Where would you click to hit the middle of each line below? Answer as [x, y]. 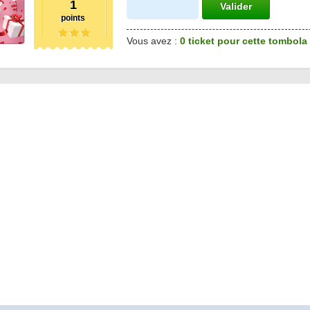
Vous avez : [153, 41]
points [73, 18]
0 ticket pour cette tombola [243, 41]
